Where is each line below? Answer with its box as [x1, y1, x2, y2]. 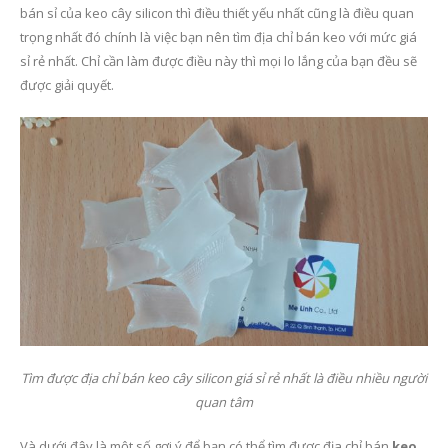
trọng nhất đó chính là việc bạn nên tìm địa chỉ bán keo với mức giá [20, 27, 417, 46]
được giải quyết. [20, 75, 114, 94]
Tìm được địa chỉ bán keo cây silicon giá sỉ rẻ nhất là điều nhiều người [21, 369, 427, 388]
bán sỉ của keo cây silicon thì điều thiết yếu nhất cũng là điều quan [20, 3, 414, 22]
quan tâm [195, 393, 253, 412]
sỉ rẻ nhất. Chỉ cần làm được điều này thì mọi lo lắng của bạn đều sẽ [20, 51, 417, 70]
